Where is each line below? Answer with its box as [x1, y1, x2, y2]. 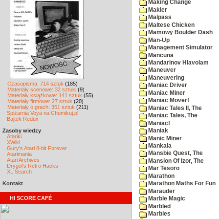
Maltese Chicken [147, 22, 195, 28]
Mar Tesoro [147, 165, 179, 172]
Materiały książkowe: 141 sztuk [7, 92, 82, 98]
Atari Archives [7, 157, 40, 163]
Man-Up [147, 37, 170, 43]
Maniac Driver [147, 82, 187, 88]
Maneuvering [147, 74, 184, 81]
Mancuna [147, 52, 174, 58]
